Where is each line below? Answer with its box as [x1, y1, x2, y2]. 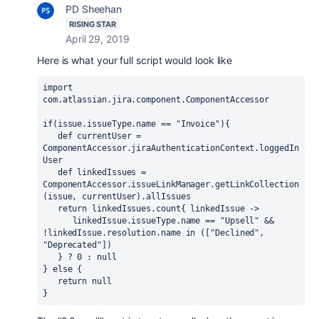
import [43, 83, 73, 93]
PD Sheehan [66, 3, 122, 15]
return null [57, 276, 117, 286]
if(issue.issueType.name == [43, 119, 176, 129]
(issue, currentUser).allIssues [43, 192, 191, 202]
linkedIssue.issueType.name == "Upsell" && [43, 216, 73, 226]
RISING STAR [69, 19, 117, 29]
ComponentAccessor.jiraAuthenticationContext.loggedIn [43, 143, 299, 153]
